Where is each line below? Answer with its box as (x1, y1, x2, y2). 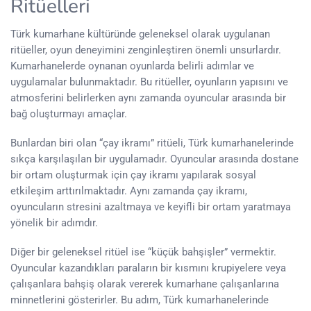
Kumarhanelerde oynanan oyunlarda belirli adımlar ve (10, 59, 254, 72)
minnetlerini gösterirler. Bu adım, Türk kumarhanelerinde (10, 293, 269, 306)
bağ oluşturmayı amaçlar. (10, 107, 127, 120)
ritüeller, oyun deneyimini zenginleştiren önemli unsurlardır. (10, 43, 281, 56)
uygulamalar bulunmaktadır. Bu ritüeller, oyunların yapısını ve (10, 75, 288, 88)
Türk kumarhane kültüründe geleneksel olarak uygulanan (10, 27, 270, 40)
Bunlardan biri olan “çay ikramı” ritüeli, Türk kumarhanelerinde (10, 136, 294, 149)
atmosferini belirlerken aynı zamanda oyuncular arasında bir (10, 91, 286, 104)
